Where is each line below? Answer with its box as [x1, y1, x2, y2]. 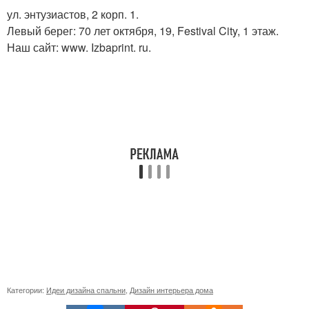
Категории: [7, 283, 46, 295]
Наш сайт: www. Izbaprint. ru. [7, 39, 151, 55]
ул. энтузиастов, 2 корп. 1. [7, 6, 139, 22]
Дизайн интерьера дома [130, 283, 213, 295]
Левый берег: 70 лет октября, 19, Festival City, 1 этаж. [7, 22, 279, 39]
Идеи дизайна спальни [46, 283, 126, 295]
